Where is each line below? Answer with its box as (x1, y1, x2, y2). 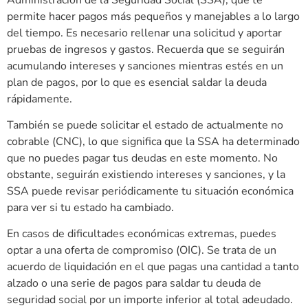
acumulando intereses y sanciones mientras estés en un (7, 58, 283, 74)
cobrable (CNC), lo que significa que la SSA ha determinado (7, 133, 300, 149)
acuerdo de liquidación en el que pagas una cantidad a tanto (7, 259, 299, 275)
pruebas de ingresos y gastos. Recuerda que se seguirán (7, 41, 285, 57)
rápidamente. (7, 91, 72, 107)
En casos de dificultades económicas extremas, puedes (7, 226, 276, 242)
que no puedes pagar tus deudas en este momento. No (7, 150, 278, 166)
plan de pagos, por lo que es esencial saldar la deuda (7, 74, 267, 90)
